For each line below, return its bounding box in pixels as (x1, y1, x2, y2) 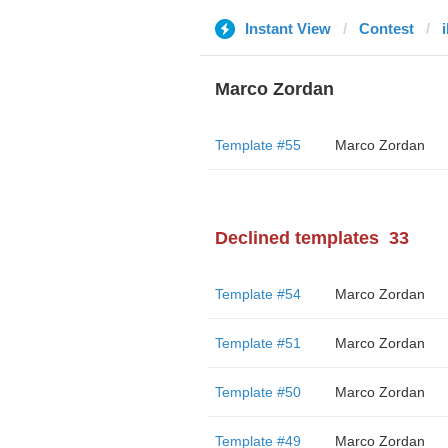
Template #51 (214, 335, 301, 351)
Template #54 (214, 286, 301, 302)
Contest (358, 20, 414, 37)
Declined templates (214, 228, 379, 248)
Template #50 (214, 384, 301, 400)
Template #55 (214, 137, 301, 153)
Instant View (244, 20, 331, 37)
